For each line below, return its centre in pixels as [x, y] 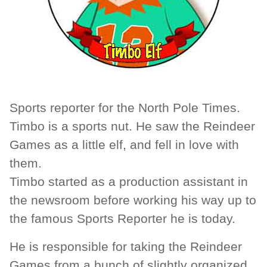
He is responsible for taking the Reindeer [126, 247]
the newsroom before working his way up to [133, 201]
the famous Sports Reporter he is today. [122, 219]
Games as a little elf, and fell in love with [124, 145]
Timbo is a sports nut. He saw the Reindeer [132, 127]
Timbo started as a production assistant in [129, 182]
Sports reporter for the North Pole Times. [125, 108]
